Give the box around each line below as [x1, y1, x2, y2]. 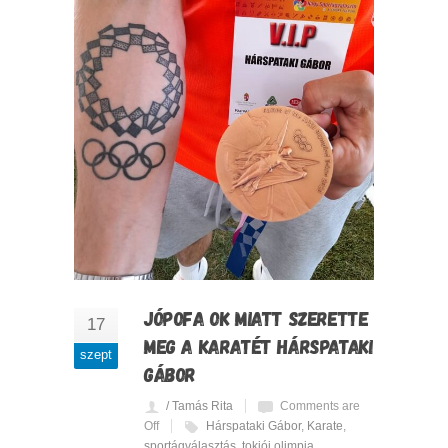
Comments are [280, 399, 360, 414]
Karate [307, 419, 343, 434]
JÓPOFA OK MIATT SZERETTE [144, 306, 369, 331]
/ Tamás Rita [166, 399, 233, 414]
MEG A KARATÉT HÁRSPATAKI [144, 334, 373, 359]
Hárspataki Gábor [206, 419, 301, 434]
